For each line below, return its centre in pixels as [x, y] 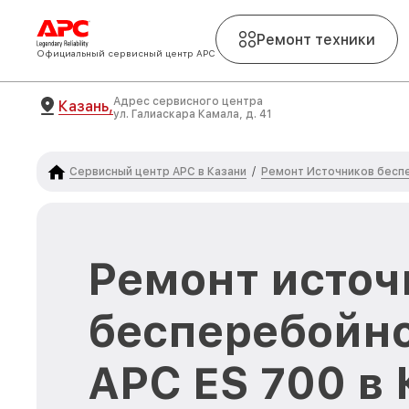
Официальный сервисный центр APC [126, 53]
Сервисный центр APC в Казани [158, 171]
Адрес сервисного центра [188, 101]
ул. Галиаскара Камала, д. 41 [193, 114]
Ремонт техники [316, 39]
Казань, [86, 106]
